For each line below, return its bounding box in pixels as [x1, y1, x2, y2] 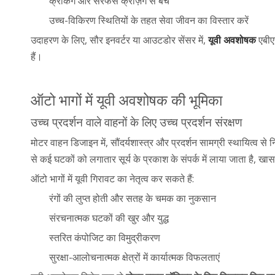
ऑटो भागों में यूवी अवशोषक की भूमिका [31, 89, 222, 110]
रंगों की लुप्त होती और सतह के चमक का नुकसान [49, 191, 216, 205]
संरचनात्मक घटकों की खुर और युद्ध [49, 211, 169, 225]
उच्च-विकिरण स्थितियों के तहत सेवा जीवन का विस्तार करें [49, 13, 249, 27]
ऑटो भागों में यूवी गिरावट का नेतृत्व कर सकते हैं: [31, 171, 194, 185]
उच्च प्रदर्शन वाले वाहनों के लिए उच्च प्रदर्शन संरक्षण [31, 114, 242, 130]
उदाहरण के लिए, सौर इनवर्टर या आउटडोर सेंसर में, [31, 33, 208, 47]
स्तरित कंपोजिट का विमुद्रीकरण [49, 230, 160, 244]
